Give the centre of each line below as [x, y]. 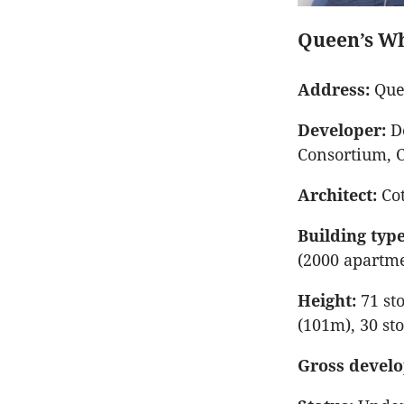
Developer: [342, 131]
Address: [336, 90]
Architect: [337, 196]
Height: [327, 301]
